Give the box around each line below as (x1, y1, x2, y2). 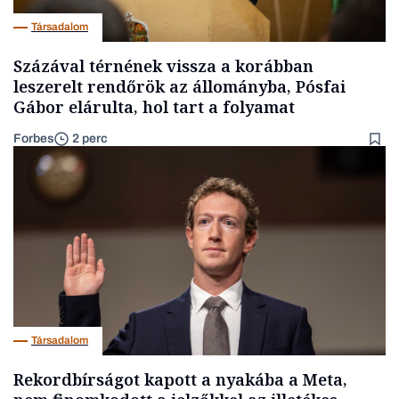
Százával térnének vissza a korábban (13, 54, 313, 77)
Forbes (13, 131, 54, 145)
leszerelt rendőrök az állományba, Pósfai (13, 75, 346, 97)
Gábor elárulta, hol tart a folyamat (13, 95, 295, 118)
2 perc (72, 132, 108, 146)
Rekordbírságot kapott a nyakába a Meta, (13, 368, 347, 390)
